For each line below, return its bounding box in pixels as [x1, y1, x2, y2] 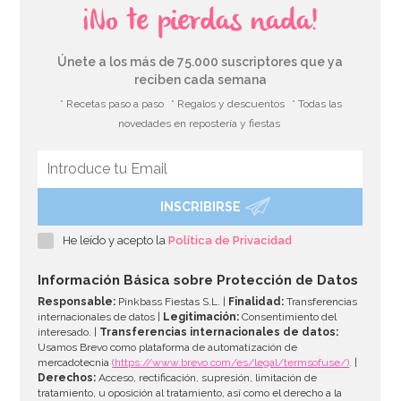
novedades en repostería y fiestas [118, 116, 281, 130]
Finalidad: [228, 294, 285, 308]
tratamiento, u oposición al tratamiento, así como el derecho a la [38, 386, 343, 399]
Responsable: [38, 294, 116, 308]
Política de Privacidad [168, 233, 293, 247]
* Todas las [292, 97, 343, 110]
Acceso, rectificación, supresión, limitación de [96, 371, 318, 384]
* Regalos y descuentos [171, 97, 286, 110]
